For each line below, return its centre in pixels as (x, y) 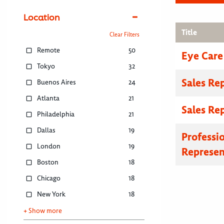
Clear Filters (124, 35)
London (49, 146)
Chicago (49, 178)
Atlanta (48, 98)
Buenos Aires (57, 82)
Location (42, 17)
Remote (49, 50)
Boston (48, 162)
